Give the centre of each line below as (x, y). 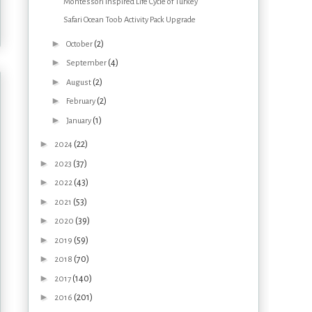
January (79, 120)
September (87, 63)
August (79, 82)
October (80, 44)
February (81, 102)
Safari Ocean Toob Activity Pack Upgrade (129, 20)
